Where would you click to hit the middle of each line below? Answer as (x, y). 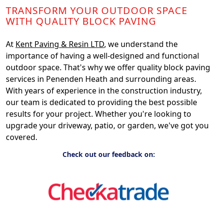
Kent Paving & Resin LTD (60, 44)
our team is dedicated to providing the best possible (101, 102)
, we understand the (141, 44)
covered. (22, 137)
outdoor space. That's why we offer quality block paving (108, 67)
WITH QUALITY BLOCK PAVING (81, 21)
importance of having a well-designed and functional (102, 55)
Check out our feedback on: (108, 154)
